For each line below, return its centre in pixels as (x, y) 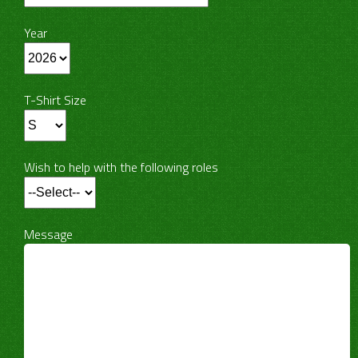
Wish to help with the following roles (121, 167)
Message (48, 234)
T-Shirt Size (55, 100)
